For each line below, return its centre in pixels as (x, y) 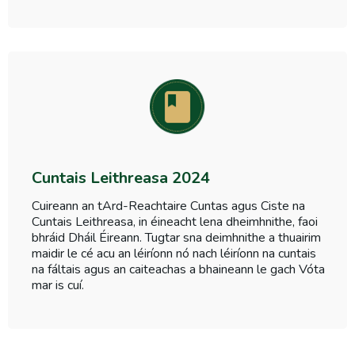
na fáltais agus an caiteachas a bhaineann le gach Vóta (178, 270)
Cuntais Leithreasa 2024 (121, 178)
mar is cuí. (58, 286)
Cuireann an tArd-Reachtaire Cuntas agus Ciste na (168, 206)
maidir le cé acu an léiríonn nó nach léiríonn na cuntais (174, 254)
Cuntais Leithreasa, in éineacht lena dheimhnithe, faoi (175, 222)
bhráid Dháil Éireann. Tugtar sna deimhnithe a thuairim (176, 238)
